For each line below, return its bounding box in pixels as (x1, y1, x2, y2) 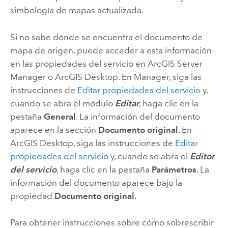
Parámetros (151, 164, 196, 175)
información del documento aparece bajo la (10, 177, 182, 188)
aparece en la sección (10, 124, 98, 135)
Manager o (10, 71, 55, 82)
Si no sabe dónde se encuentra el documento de (10, 32, 203, 42)
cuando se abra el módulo (10, 98, 115, 108)
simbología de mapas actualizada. (10, 5, 144, 16)
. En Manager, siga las (118, 71, 202, 82)
